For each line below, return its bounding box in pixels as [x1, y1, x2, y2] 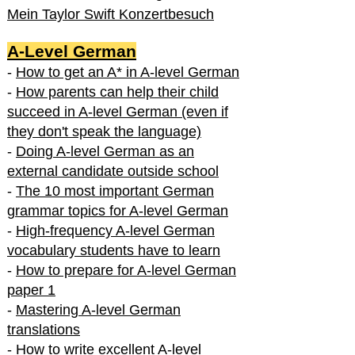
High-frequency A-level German [16, 222, 215, 239]
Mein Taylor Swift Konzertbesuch [7, 6, 214, 22]
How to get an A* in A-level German [16, 63, 239, 80]
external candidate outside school [7, 162, 219, 179]
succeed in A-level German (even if [7, 103, 228, 120]
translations [7, 321, 80, 338]
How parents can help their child [16, 83, 219, 100]
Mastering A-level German [16, 301, 181, 318]
